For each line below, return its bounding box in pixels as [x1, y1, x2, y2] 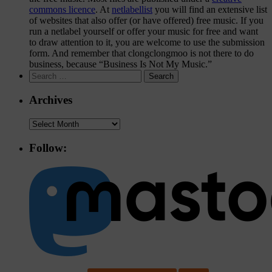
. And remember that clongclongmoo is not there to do [47, 47, 254, 58]
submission [222, 36, 265, 47]
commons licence [29, 4, 95, 15]
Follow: [29, 141, 67, 154]
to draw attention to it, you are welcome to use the [29, 36, 222, 47]
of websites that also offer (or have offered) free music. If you [29, 15, 263, 25]
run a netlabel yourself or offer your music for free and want [29, 25, 258, 36]
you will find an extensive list [152, 4, 267, 15]
